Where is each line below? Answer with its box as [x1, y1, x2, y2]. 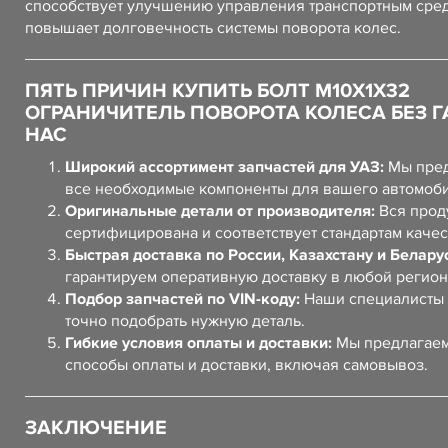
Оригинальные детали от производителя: [65, 201, 375, 221]
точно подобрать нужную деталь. [65, 311, 305, 331]
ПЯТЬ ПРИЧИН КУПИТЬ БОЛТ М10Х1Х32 [25, 79, 410, 103]
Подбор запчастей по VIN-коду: [65, 289, 300, 309]
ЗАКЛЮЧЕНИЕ [25, 416, 167, 440]
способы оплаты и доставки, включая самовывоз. [65, 355, 428, 375]
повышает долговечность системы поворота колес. [25, 18, 401, 38]
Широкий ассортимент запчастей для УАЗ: [65, 157, 384, 177]
